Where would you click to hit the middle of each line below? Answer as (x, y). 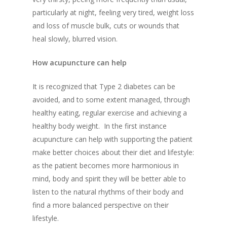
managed (145, 100)
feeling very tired (126, 13)
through (177, 100)
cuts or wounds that (146, 26)
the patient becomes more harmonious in (110, 166)
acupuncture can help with (76, 139)
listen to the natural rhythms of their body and (108, 192)
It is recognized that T (68, 87)
